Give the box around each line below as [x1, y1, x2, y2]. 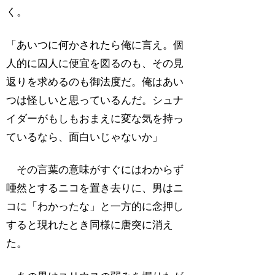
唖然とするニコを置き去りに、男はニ [6, 182, 184, 195]
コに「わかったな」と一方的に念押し [6, 201, 184, 213]
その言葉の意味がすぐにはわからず [6, 164, 184, 176]
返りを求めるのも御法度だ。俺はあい [6, 76, 184, 88]
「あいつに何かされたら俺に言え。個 [6, 39, 184, 51]
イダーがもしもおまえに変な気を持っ [6, 112, 184, 125]
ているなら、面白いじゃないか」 [6, 131, 163, 143]
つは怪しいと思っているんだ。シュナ [6, 94, 184, 106]
